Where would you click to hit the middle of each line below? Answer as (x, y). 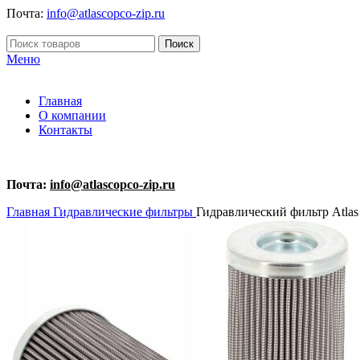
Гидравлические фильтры (125, 212)
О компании (72, 115)
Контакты (65, 130)
